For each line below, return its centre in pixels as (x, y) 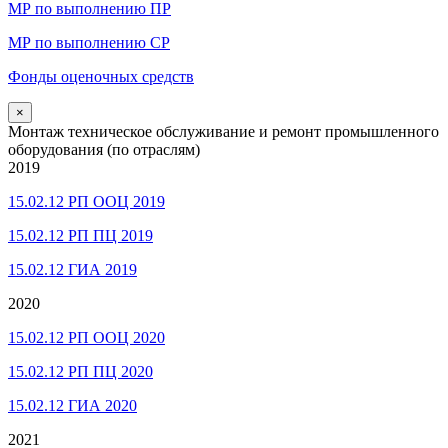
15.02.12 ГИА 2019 (72, 269)
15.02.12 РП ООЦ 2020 (86, 337)
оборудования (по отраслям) (104, 149)
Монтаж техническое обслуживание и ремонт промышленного (223, 131)
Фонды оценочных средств (101, 76)
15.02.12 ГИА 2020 (72, 405)
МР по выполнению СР (89, 42)
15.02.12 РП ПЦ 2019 (80, 235)
